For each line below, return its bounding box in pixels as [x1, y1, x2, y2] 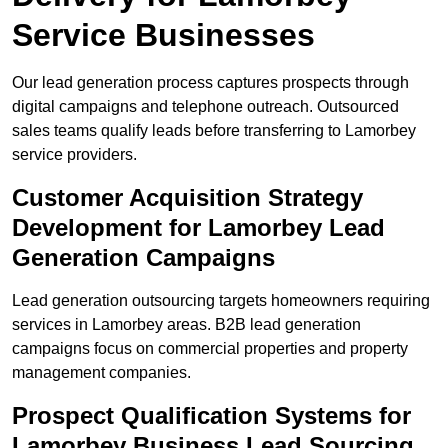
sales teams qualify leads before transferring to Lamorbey [12, 122, 416, 140]
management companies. [12, 364, 191, 382]
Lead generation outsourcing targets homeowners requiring [12, 292, 430, 310]
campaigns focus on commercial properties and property [12, 340, 408, 358]
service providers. [12, 146, 137, 164]
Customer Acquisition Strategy [12, 184, 363, 212]
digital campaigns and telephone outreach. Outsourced [12, 98, 399, 116]
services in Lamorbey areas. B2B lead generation [12, 316, 361, 334]
